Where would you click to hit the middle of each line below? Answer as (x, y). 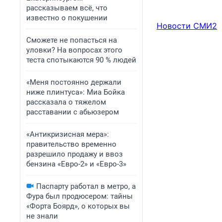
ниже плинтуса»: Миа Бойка (76, 92)
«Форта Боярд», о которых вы (78, 206)
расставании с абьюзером (73, 112)
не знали (42, 216)
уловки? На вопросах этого (74, 50)
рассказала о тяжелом (66, 102)
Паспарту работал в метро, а (86, 186)
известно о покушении (67, 18)
